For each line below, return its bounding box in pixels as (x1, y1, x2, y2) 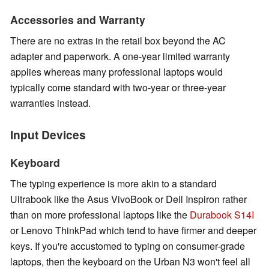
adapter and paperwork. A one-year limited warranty (10, 49, 230, 64)
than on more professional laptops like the (10, 208, 190, 222)
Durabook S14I (190, 208, 254, 222)
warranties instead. (10, 96, 91, 110)
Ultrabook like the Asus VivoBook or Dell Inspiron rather (10, 192, 247, 207)
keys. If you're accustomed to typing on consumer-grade (10, 239, 245, 253)
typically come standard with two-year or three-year (10, 80, 226, 95)
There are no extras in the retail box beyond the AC (10, 34, 226, 48)
